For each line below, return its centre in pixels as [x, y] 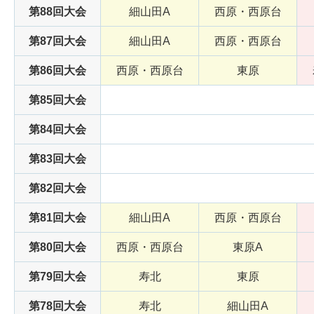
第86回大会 [57, 71]
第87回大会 [57, 41]
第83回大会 [57, 159]
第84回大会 [57, 130]
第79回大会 [57, 277]
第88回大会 [57, 12]
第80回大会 [57, 247]
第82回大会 [57, 189]
